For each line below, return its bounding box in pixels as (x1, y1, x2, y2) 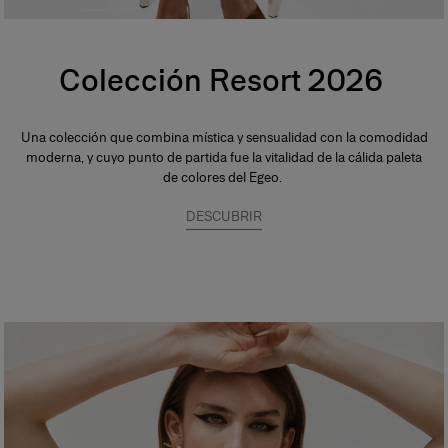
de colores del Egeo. (163, 168, 285, 186)
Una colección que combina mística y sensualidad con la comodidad (20, 128, 428, 146)
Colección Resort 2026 (58, 59, 390, 100)
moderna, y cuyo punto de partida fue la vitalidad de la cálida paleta (26, 148, 422, 166)
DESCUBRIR (186, 207, 262, 225)
